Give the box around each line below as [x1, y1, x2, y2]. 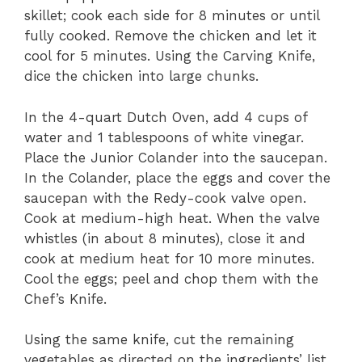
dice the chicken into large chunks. [24, 68, 259, 85]
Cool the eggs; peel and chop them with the [24, 270, 318, 287]
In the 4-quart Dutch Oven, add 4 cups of [24, 108, 307, 125]
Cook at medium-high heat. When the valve [24, 209, 320, 226]
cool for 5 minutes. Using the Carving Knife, [24, 48, 315, 65]
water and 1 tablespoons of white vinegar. [24, 128, 304, 145]
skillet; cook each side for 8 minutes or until [24, 7, 319, 24]
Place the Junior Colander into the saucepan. [24, 149, 327, 166]
